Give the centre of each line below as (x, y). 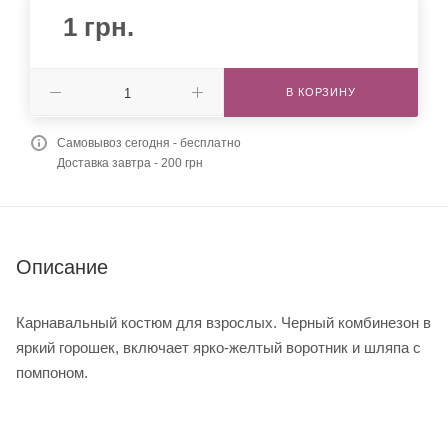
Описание (62, 266)
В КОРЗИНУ (321, 92)
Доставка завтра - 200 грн (130, 163)
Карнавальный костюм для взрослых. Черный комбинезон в (223, 322)
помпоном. (52, 372)
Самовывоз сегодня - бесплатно (149, 143)
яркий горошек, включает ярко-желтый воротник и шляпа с (218, 347)
